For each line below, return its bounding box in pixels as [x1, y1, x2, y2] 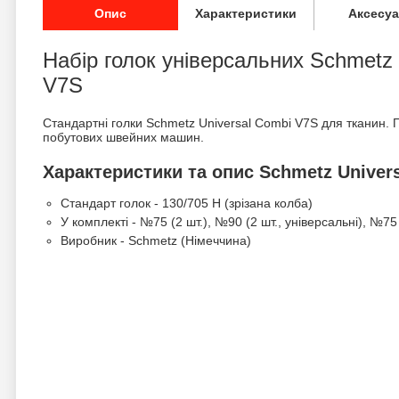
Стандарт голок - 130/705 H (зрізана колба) [61, 196, 313, 210]
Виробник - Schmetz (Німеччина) [61, 233, 251, 248]
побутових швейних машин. [43, 130, 204, 144]
